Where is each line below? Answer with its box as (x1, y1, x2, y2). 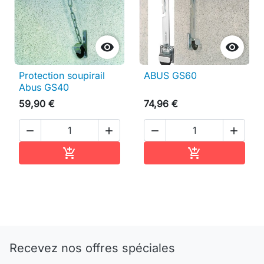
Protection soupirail (19, 69, 105, 81)
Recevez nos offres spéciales (9, 241, 175, 256)
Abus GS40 (19, 81, 69, 93)
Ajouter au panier (76, 146, 152, 158)
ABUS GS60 (144, 69, 197, 81)
